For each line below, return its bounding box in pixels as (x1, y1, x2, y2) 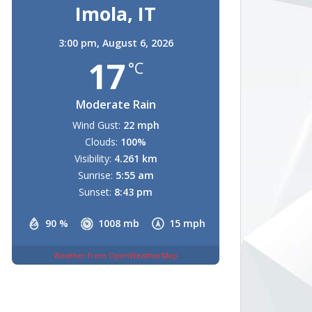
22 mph (123, 118, 159, 132)
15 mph (169, 217, 205, 230)
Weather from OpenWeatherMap (54, 249, 178, 260)
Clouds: (85, 135, 118, 148)
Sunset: (79, 185, 111, 198)
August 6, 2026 (102, 36, 173, 49)
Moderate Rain (75, 97, 156, 112)
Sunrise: (77, 169, 113, 182)
